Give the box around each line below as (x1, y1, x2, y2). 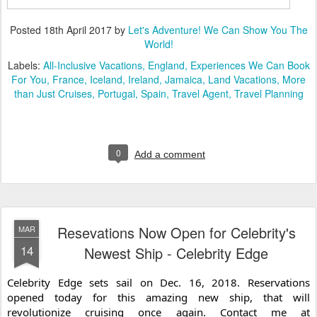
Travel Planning (234, 86, 304, 100)
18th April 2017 (43, 22, 112, 37)
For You (11, 71, 47, 86)
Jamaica (165, 71, 202, 86)
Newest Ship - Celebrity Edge (84, 242, 268, 263)
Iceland (90, 71, 122, 86)
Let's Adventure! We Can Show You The (127, 22, 308, 37)
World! (144, 36, 173, 51)
